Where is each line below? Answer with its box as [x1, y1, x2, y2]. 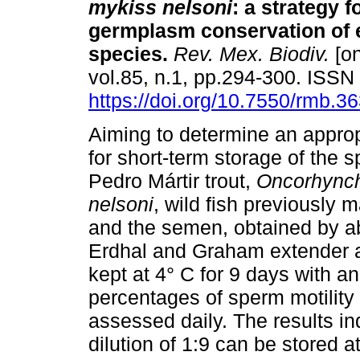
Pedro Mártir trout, [88, 170, 256, 193]
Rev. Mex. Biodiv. [168, 43, 329, 66]
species [88, 43, 162, 66]
